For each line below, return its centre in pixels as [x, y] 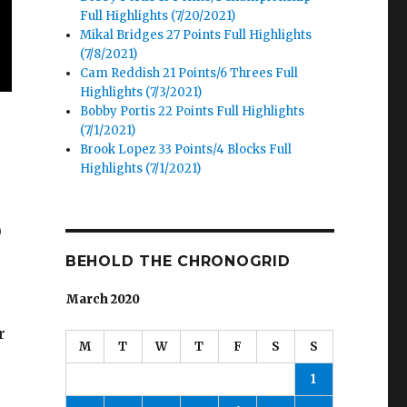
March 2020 [102, 300]
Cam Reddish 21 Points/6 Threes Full [189, 74]
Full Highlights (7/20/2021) [158, 16]
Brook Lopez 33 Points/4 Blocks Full [186, 150]
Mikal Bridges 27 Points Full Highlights [196, 35]
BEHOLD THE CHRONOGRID [178, 262]
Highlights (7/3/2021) [141, 93]
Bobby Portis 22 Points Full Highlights [193, 112]
